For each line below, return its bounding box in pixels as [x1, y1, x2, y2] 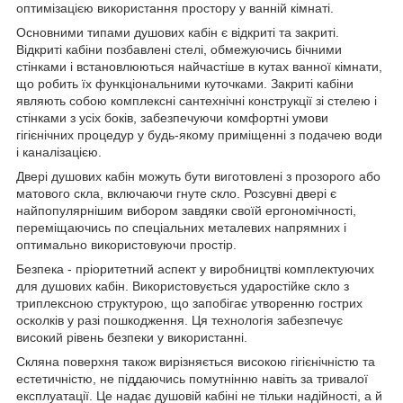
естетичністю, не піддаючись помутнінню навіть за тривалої [16, 372, 368, 387]
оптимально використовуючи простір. [16, 237, 237, 253]
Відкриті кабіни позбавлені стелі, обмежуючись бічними [16, 42, 342, 58]
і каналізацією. [16, 145, 102, 160]
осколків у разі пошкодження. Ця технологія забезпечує [16, 313, 343, 328]
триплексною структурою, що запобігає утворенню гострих [16, 296, 363, 311]
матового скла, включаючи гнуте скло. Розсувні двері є [16, 186, 336, 201]
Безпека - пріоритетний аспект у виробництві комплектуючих [16, 262, 374, 277]
